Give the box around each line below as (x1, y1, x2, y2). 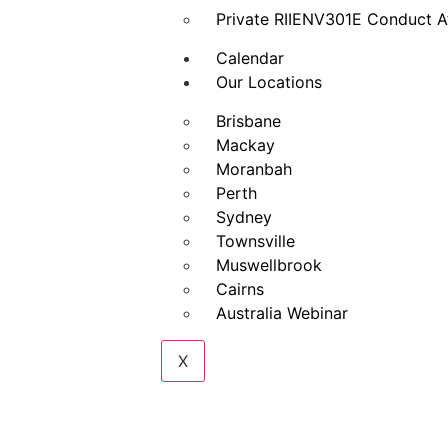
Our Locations (216, 72, 323, 92)
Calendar (216, 48, 285, 68)
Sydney (216, 207, 273, 227)
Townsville (216, 231, 296, 251)
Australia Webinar (216, 303, 349, 323)
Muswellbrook (216, 255, 323, 275)
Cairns (216, 279, 265, 299)
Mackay (216, 135, 276, 155)
